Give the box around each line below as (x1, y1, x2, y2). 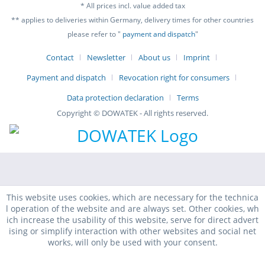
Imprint (183, 52, 210, 63)
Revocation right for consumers (119, 72, 230, 83)
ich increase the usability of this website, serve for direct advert (7, 214, 258, 225)
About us (138, 52, 170, 63)
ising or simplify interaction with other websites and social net (9, 225, 256, 237)
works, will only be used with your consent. (47, 237, 218, 248)
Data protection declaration (66, 92, 164, 104)
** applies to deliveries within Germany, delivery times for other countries (11, 15, 254, 25)
